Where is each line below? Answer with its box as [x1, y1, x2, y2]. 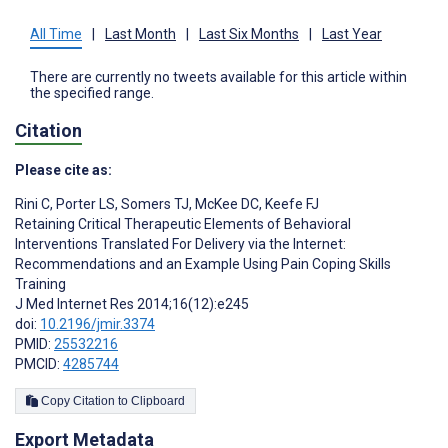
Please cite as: [15, 161, 112, 178]
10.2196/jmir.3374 [40, 315, 155, 332]
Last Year [322, 26, 382, 43]
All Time [30, 26, 82, 43]
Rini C [15, 195, 50, 212]
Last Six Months [199, 26, 299, 43]
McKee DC [192, 195, 259, 212]
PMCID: [15, 355, 63, 372]
